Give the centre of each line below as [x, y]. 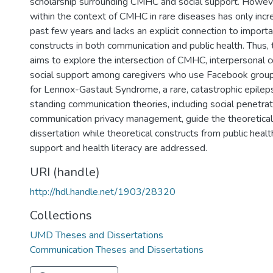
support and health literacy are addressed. [119, 148]
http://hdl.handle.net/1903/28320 [103, 192]
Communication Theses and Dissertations [117, 250]
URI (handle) [65, 172]
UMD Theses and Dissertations [97, 235]
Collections [61, 215]
